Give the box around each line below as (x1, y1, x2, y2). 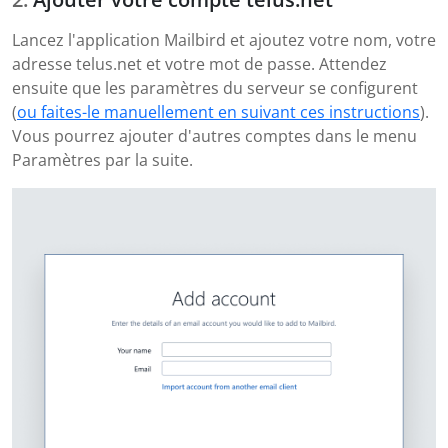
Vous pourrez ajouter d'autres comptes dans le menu (12, 125, 417, 148)
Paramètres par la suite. (12, 149, 193, 172)
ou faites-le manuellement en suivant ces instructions (17, 101, 420, 124)
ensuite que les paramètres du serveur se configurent (12, 77, 418, 100)
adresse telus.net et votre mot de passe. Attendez (12, 53, 387, 76)
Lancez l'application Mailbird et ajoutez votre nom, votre (12, 29, 436, 52)
